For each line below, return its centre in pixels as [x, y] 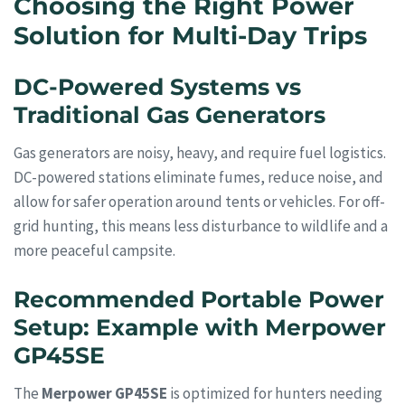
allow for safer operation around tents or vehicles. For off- [199, 201]
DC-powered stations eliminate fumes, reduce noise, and [198, 177]
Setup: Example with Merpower [200, 328]
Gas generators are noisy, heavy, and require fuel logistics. [200, 152]
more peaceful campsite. [94, 250]
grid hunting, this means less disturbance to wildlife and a [201, 226]
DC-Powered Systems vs [157, 87]
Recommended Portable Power [199, 300]
